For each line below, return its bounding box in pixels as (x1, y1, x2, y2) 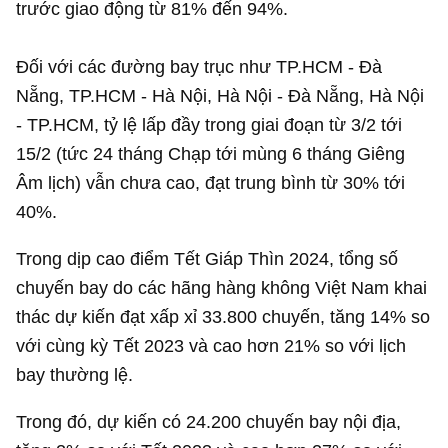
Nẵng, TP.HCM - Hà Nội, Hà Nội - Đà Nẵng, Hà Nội (16, 84, 425, 106)
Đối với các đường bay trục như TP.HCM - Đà (16, 55, 383, 77)
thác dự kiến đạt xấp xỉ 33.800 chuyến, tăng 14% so (16, 305, 431, 327)
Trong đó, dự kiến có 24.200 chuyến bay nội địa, (16, 411, 402, 433)
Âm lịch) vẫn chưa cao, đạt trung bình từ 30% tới (16, 171, 406, 193)
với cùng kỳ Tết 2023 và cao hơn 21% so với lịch (16, 334, 407, 356)
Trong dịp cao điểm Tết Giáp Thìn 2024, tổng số (16, 247, 399, 269)
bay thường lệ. (16, 363, 134, 385)
